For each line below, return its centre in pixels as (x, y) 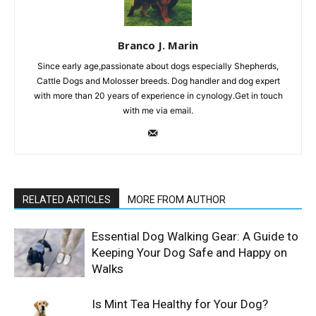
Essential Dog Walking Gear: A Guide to (195, 237)
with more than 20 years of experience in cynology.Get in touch (158, 96)
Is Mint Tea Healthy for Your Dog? (180, 304)
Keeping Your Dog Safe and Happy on (189, 253)
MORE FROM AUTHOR (177, 200)
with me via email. (158, 111)
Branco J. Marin (158, 45)
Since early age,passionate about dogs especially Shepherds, (158, 66)
